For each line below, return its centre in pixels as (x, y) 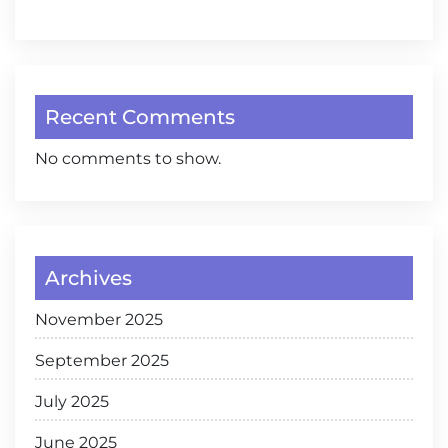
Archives (88, 278)
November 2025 (99, 320)
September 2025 (102, 361)
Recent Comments (140, 117)
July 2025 (72, 402)
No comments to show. (128, 159)
